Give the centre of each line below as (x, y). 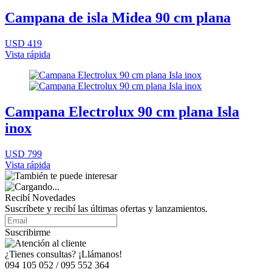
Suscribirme (28, 232)
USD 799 (23, 154)
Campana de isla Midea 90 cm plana (118, 18)
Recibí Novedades (40, 197)
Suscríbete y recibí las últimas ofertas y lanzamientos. (106, 208)
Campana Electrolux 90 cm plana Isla (122, 111)
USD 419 (23, 43)
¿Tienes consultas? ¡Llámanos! (63, 254)
